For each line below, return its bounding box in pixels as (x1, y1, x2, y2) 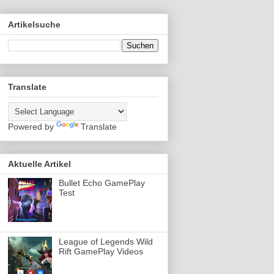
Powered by (8, 121, 56, 131)
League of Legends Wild (58, 237, 153, 247)
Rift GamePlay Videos (58, 246, 143, 257)
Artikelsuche (8, 19, 61, 29)
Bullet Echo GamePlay (58, 178, 145, 188)
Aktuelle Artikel (8, 159, 71, 169)
